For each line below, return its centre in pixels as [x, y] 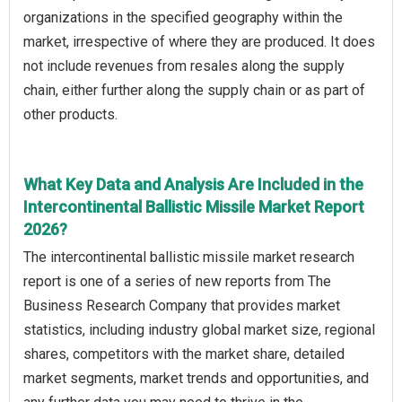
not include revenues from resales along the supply [184, 66]
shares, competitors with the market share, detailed [184, 354]
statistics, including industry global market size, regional [199, 329]
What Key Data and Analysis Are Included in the [193, 184]
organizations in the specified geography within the [183, 17]
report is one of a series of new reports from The [177, 281]
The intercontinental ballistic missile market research [189, 257]
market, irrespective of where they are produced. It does [199, 41]
